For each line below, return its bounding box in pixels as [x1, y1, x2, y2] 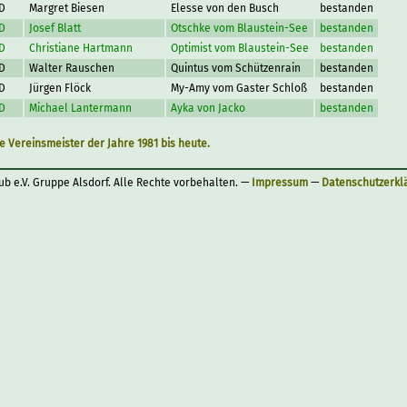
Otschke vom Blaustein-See [171, 22, 308, 35]
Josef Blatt [29, 22, 81, 35]
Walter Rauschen [29, 62, 114, 74]
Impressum [252, 176, 308, 189]
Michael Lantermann [29, 102, 132, 114]
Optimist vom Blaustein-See [171, 42, 309, 55]
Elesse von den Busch [171, 2, 279, 15]
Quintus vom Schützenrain [171, 62, 301, 74]
